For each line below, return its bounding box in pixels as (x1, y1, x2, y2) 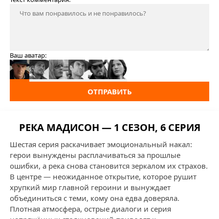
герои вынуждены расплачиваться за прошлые (10, 150, 180, 160)
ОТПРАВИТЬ (87, 87, 132, 96)
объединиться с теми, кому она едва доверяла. (10, 193, 179, 203)
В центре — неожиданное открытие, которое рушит (10, 172, 197, 181)
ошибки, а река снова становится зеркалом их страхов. (10, 161, 208, 171)
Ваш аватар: (10, 51, 46, 60)
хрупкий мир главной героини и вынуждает (10, 182, 171, 192)
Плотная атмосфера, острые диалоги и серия (10, 204, 171, 214)
